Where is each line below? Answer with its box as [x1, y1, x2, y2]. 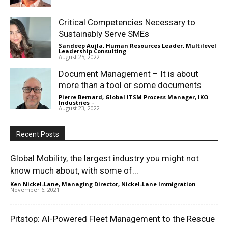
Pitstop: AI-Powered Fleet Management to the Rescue [10, 213, 215, 224]
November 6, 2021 [10, 185, 60, 193]
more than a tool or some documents [59, 79, 202, 90]
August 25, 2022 [59, 52, 100, 61]
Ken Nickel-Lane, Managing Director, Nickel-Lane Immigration [10, 180, 196, 188]
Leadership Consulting [59, 47, 128, 55]
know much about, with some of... [10, 165, 138, 176]
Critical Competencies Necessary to [59, 17, 195, 27]
